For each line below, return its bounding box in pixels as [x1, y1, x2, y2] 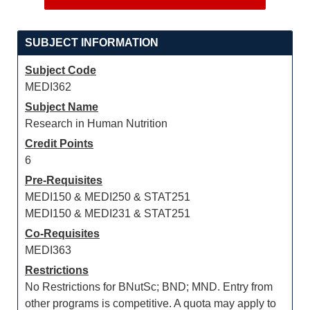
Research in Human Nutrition [25, 118, 167, 129]
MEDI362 [25, 81, 71, 93]
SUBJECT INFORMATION [25, 37, 158, 48]
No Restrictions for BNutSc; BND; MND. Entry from [25, 281, 273, 293]
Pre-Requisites [25, 174, 102, 186]
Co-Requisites [25, 228, 100, 239]
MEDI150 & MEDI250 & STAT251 [25, 191, 190, 203]
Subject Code [25, 64, 96, 76]
